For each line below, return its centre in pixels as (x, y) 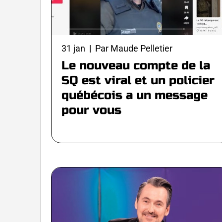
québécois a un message (135, 96)
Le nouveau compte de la (136, 66)
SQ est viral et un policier (138, 81)
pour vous (91, 111)
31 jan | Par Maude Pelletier (117, 49)
